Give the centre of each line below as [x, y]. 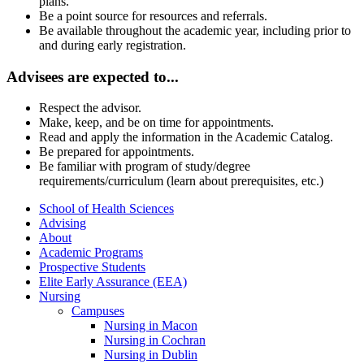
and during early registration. [113, 45]
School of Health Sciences [106, 209]
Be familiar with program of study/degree [145, 167]
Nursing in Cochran [155, 340]
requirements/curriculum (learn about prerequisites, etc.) [181, 181]
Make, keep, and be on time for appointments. [156, 123]
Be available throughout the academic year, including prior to [195, 30]
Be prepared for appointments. [117, 152]
